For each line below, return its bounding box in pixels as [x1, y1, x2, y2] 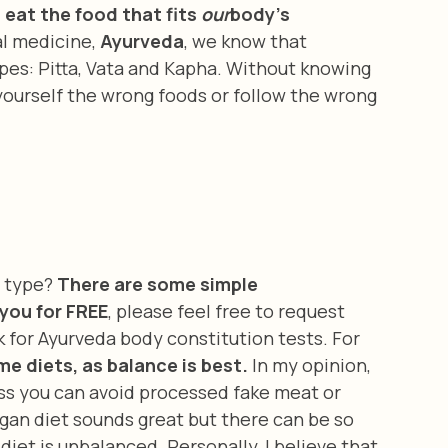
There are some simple [57, 271, 262, 296]
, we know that [184, 28, 311, 53]
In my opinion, [248, 352, 375, 377]
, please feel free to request [108, 298, 349, 323]
